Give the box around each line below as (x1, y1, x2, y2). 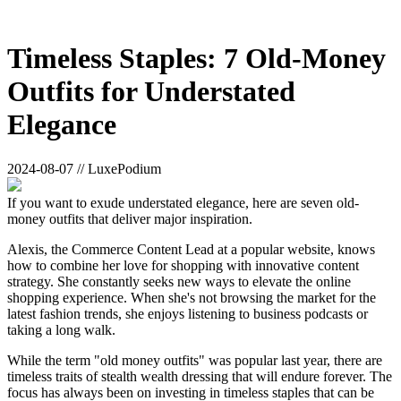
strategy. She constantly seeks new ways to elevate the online (7, 273, 351, 289)
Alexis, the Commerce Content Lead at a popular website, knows (7, 241, 375, 257)
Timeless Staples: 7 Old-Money (7, 42, 386, 75)
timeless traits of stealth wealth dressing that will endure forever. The (7, 368, 392, 384)
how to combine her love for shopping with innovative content (7, 257, 359, 273)
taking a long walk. (7, 321, 115, 337)
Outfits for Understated (7, 75, 295, 108)
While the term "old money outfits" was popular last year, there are (7, 352, 382, 368)
